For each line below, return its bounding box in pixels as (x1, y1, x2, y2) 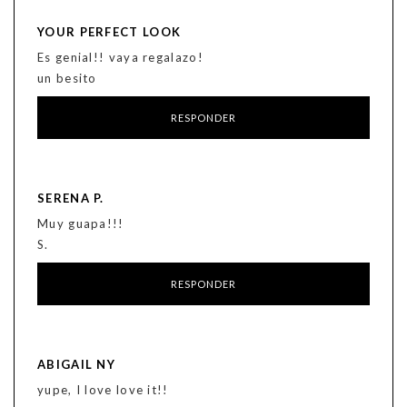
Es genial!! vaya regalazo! (37, 50, 203, 65)
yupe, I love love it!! (37, 382, 169, 398)
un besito (37, 71, 97, 86)
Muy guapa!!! (37, 216, 124, 232)
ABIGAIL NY (37, 357, 115, 372)
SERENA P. (37, 191, 104, 206)
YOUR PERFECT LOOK (37, 25, 182, 40)
